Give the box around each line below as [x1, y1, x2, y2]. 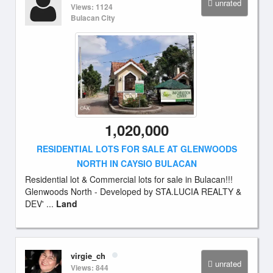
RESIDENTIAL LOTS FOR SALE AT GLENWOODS [36, 143, 237, 155]
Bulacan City [71, 12, 115, 23]
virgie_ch [71, 250, 105, 261]
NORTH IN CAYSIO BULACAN [76, 157, 197, 169]
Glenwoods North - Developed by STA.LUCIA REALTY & [25, 185, 241, 197]
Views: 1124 [71, 1, 113, 12]
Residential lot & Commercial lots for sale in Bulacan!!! [25, 173, 233, 185]
